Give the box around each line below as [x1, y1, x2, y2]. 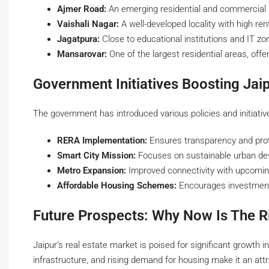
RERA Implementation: [57, 135, 147, 147]
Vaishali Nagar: [57, 19, 119, 30]
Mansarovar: [57, 49, 107, 60]
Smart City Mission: [57, 150, 136, 162]
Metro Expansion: [57, 165, 126, 177]
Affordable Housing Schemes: [57, 180, 177, 192]
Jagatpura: [57, 34, 100, 45]
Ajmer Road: [57, 4, 106, 15]
